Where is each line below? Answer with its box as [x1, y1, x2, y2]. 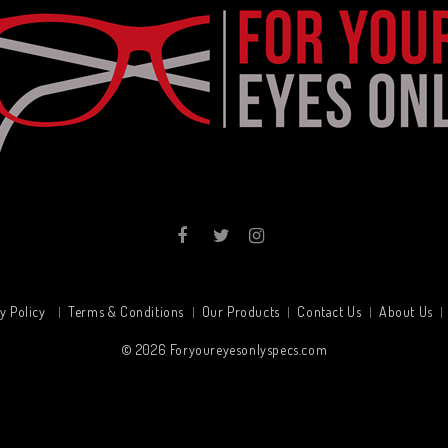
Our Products [201, 303, 280, 320]
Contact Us [297, 303, 362, 320]
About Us [379, 303, 433, 320]
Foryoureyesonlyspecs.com [169, 341, 328, 358]
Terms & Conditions [68, 303, 184, 320]
